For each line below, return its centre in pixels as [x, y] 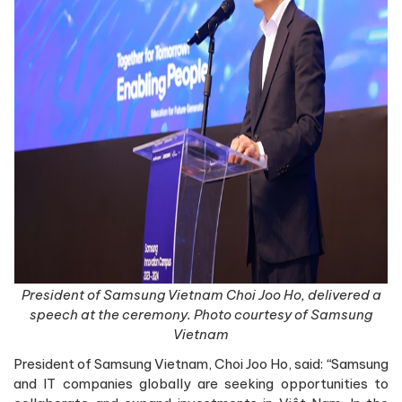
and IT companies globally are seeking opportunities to [201, 383]
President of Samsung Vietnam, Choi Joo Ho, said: [170, 363]
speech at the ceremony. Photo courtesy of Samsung [201, 314]
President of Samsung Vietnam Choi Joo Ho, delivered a [201, 294]
